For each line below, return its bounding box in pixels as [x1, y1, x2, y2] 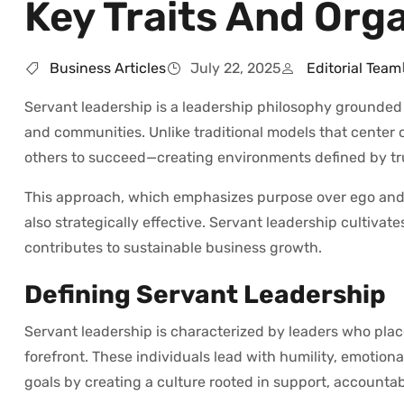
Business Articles [49, 59, 166, 77]
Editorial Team [306, 59, 401, 77]
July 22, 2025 [190, 59, 281, 77]
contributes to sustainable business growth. [24, 238, 322, 256]
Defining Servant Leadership [24, 279, 386, 309]
